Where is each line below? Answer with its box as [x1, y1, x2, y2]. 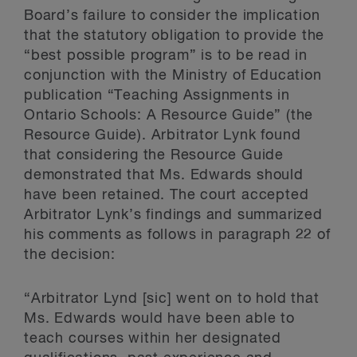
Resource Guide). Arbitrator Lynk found [24, 128, 301, 143]
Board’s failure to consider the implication [24, 9, 320, 23]
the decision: [24, 248, 116, 262]
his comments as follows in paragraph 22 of [24, 228, 331, 242]
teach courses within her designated [24, 331, 281, 346]
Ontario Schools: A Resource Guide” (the [24, 108, 314, 123]
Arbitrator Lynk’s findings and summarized [24, 208, 323, 222]
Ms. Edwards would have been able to [24, 312, 295, 326]
